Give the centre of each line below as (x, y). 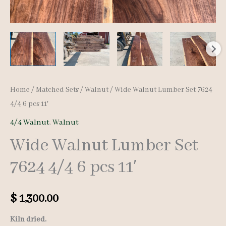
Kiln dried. (28, 220)
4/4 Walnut (30, 122)
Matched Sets (57, 90)
